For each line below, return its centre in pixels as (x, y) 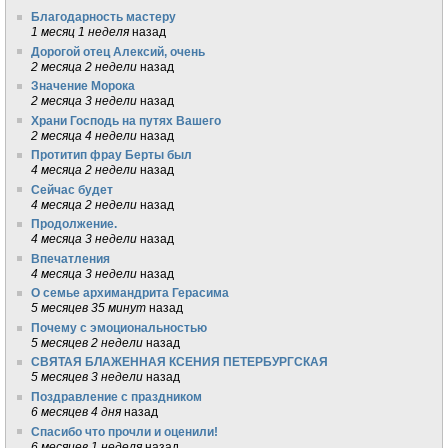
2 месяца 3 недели (84, 101)
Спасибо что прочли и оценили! (125, 431)
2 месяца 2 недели (84, 66)
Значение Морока (83, 86)
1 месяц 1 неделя (80, 32)
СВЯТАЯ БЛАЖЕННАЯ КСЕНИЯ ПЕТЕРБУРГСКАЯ (180, 362)
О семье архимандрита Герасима (130, 293)
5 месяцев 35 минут (89, 308)
